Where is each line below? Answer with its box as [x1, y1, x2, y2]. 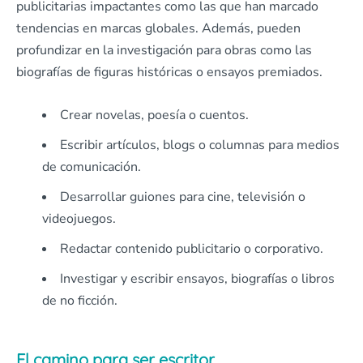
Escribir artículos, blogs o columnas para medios [60, 136, 340, 154]
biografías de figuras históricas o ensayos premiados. [16, 63, 322, 81]
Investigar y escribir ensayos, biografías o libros [60, 270, 335, 288]
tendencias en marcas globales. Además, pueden [16, 19, 301, 37]
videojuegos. [42, 210, 116, 228]
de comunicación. [42, 158, 141, 176]
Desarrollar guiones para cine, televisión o [60, 188, 305, 206]
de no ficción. [42, 292, 117, 310]
